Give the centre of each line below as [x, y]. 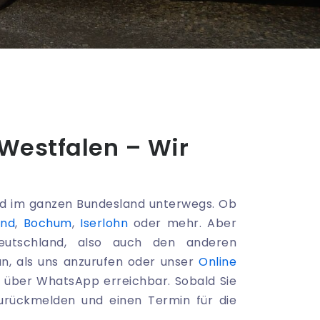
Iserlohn [104, 224]
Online [217, 262]
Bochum [47, 224]
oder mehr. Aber [182, 224]
